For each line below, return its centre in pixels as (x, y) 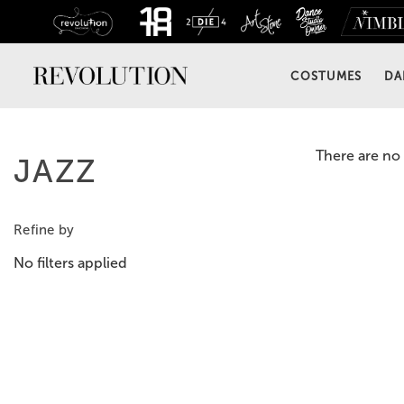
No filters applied (70, 263)
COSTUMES (326, 76)
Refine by (44, 230)
